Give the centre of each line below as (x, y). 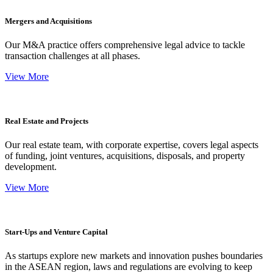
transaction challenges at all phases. (73, 55)
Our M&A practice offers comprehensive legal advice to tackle (125, 44)
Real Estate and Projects (47, 121)
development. (31, 167)
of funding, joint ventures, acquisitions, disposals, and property (125, 156)
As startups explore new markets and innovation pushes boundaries (134, 256)
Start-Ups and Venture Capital (56, 232)
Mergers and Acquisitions (48, 21)
